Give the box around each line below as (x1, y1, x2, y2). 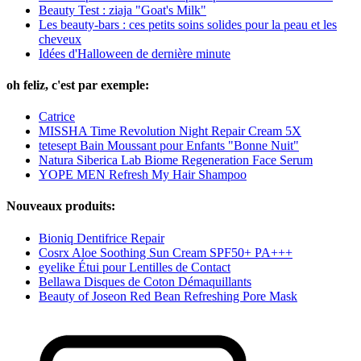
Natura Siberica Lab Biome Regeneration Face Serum (39, 153, 313, 168)
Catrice (39, 110, 75, 124)
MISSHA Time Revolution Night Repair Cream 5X (39, 124, 301, 139)
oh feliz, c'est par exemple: (6, 77, 149, 92)
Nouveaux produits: (6, 199, 115, 214)
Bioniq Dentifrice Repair (39, 230, 164, 245)
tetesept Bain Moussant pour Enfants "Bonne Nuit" (39, 139, 299, 153)
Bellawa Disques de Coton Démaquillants (39, 274, 251, 288)
